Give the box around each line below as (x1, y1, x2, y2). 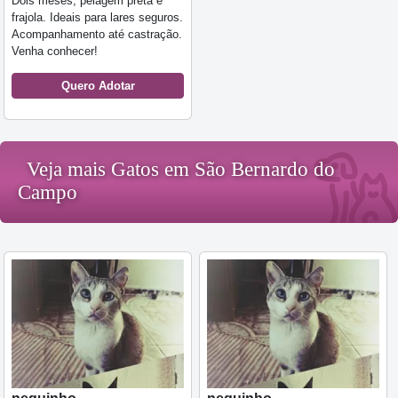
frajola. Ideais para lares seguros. (12, 10, 183, 24)
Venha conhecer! (12, 44, 98, 58)
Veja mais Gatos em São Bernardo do (27, 157, 335, 180)
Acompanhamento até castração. (12, 27, 182, 41)
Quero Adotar (60, 78, 135, 92)
